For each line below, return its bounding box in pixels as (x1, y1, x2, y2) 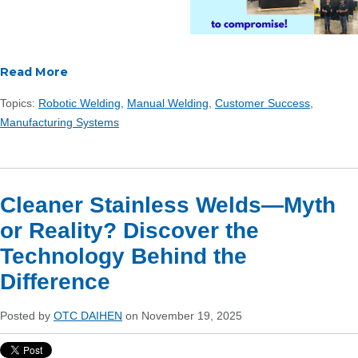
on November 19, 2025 (122, 308, 242, 322)
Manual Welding (127, 96, 209, 109)
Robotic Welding (38, 96, 121, 109)
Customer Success (215, 96, 310, 109)
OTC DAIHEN (54, 308, 122, 322)
